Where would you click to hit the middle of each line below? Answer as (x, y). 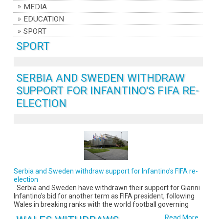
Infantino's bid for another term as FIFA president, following (104, 196)
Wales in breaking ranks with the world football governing (101, 205)
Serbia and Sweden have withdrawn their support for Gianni (107, 188)
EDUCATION (44, 19)
